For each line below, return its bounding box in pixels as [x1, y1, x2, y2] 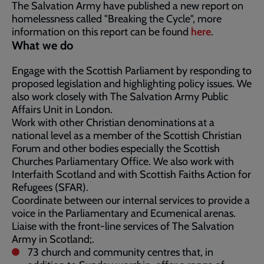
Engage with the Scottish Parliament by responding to [12, 64, 252, 77]
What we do [12, 38, 73, 52]
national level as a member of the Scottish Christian [12, 129, 242, 142]
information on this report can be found [12, 25, 191, 38]
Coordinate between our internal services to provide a [12, 194, 250, 207]
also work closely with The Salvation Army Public [12, 90, 228, 103]
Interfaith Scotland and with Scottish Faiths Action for [12, 168, 251, 181]
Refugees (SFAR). [12, 181, 88, 194]
